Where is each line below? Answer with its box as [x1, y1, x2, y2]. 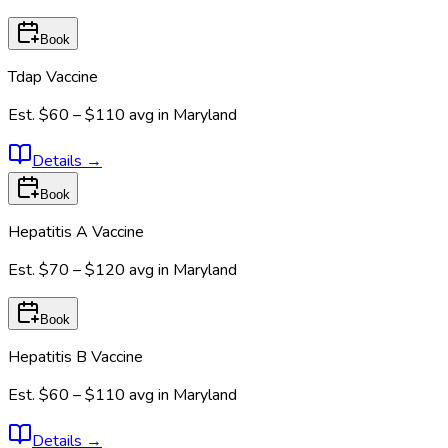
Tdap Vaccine [8, 65, 98, 88]
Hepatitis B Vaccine [8, 345, 143, 368]
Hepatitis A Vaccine [8, 220, 144, 243]
